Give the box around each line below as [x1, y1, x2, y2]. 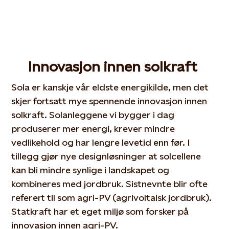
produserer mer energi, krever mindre [11, 123, 175, 134]
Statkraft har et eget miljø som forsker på [11, 206, 189, 217]
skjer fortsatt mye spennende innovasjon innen [11, 96, 208, 106]
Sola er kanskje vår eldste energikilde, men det [11, 82, 209, 93]
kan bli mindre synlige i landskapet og [11, 165, 170, 175]
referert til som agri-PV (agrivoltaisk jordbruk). [11, 192, 212, 203]
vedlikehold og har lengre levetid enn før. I [11, 137, 190, 148]
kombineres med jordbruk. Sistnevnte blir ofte [11, 178, 208, 189]
